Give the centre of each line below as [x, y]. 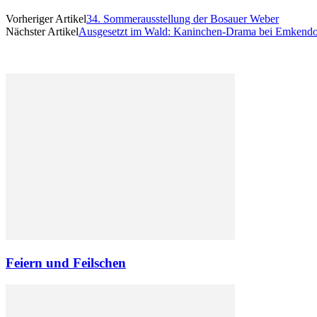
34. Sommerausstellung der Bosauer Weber [183, 18]
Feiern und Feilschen [66, 263]
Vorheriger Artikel [46, 18]
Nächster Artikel [42, 31]
